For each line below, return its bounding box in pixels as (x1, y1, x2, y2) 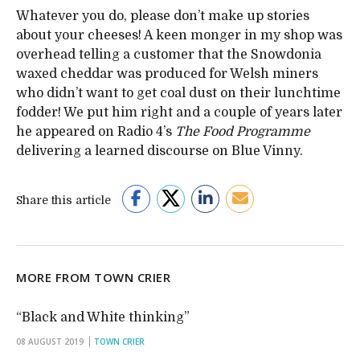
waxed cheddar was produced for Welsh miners (16, 67, 318, 81)
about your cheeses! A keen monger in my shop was (16, 28, 342, 43)
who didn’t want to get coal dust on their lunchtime (16, 86, 341, 100)
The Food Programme (175, 125, 310, 139)
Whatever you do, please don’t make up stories (16, 9, 309, 23)
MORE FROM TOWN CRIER (16, 269, 170, 285)
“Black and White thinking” (16, 310, 190, 325)
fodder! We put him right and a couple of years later (16, 105, 342, 120)
